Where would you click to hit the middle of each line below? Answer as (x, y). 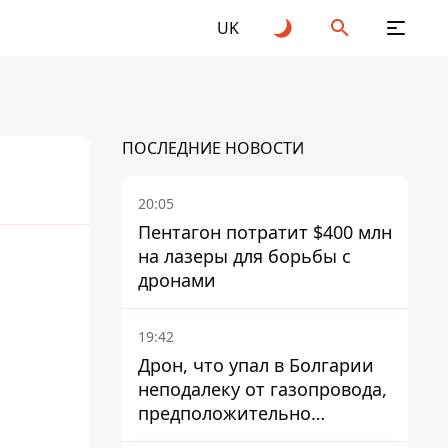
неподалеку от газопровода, (262, 389)
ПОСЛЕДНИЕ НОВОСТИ (213, 148)
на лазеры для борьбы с (244, 256)
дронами (177, 280)
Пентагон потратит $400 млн (265, 232)
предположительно (224, 413)
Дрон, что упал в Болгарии (256, 365)
